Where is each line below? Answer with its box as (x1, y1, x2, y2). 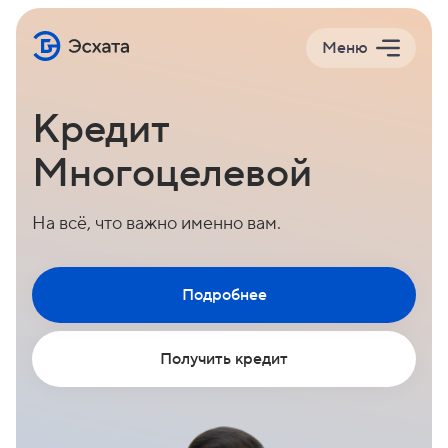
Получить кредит (160, 349, 288, 369)
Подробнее (181, 285, 267, 305)
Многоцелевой (32, 148, 312, 199)
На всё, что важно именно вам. (32, 212, 281, 235)
